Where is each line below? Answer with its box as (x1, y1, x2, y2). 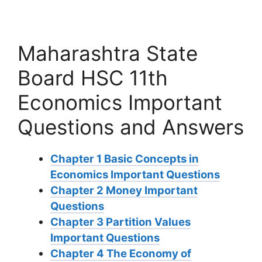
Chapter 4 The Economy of (50, 247, 191, 260)
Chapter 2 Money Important (50, 184, 198, 197)
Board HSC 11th (18, 65, 168, 91)
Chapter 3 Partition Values (50, 215, 191, 229)
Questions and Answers (18, 115, 244, 140)
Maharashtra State (18, 41, 198, 66)
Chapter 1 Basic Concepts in (50, 152, 199, 166)
